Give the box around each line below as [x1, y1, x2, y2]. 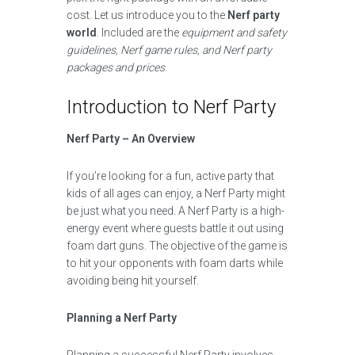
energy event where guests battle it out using [67, 222, 284, 235]
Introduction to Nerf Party [67, 96, 276, 118]
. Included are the [97, 26, 181, 39]
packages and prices [67, 61, 165, 74]
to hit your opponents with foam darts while [67, 257, 283, 269]
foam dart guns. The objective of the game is [67, 239, 288, 252]
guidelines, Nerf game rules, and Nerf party [67, 44, 272, 56]
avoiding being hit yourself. [67, 274, 199, 287]
